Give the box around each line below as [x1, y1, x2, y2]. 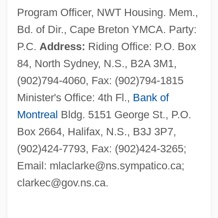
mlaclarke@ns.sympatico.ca [49, 159, 182, 172]
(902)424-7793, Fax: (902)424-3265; [17, 142, 186, 155]
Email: [17, 159, 50, 172]
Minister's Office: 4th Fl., [17, 91, 133, 104]
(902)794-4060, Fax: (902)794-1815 [17, 74, 183, 87]
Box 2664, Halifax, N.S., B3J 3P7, [17, 125, 176, 138]
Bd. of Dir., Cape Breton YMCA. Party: [17, 23, 197, 36]
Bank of [132, 91, 169, 104]
